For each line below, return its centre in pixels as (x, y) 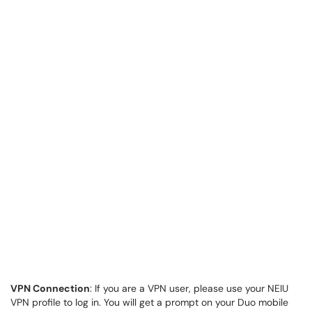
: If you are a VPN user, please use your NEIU (189, 288)
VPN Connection (50, 288)
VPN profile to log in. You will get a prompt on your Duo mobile (149, 302)
